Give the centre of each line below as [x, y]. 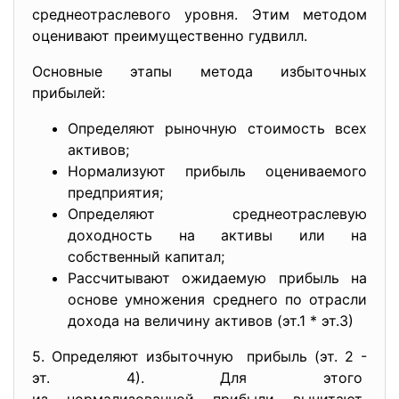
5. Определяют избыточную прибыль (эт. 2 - [199, 356]
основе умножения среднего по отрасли [217, 299]
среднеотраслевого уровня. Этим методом [199, 14]
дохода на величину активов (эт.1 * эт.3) [211, 321]
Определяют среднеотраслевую [217, 214]
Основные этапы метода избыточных [199, 71]
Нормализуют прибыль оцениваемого [217, 171]
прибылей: [69, 93]
